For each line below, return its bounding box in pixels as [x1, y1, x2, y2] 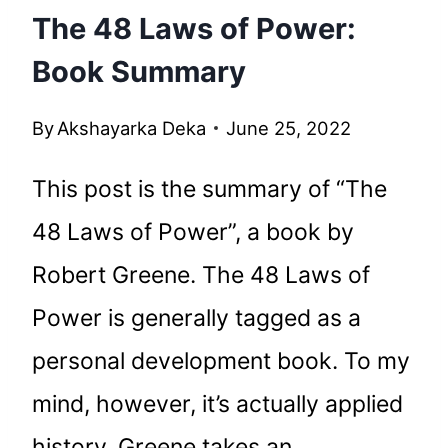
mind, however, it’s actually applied [32, 389, 403, 418]
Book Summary [32, 53, 246, 89]
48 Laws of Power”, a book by [32, 217, 354, 246]
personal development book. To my [32, 346, 410, 375]
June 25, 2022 [226, 116, 352, 139]
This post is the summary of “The [32, 174, 387, 203]
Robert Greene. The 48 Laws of [32, 260, 370, 289]
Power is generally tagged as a [32, 303, 361, 332]
